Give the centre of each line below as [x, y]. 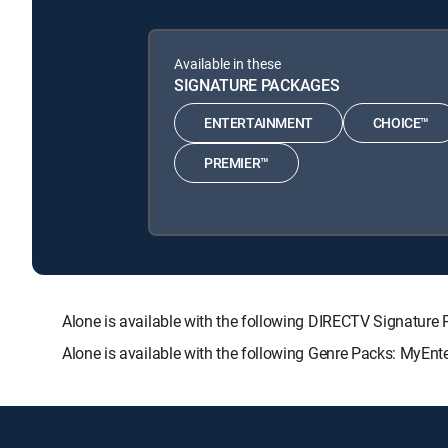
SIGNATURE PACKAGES [257, 84]
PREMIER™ [236, 163]
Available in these [227, 63]
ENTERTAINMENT [258, 123]
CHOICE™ [401, 123]
